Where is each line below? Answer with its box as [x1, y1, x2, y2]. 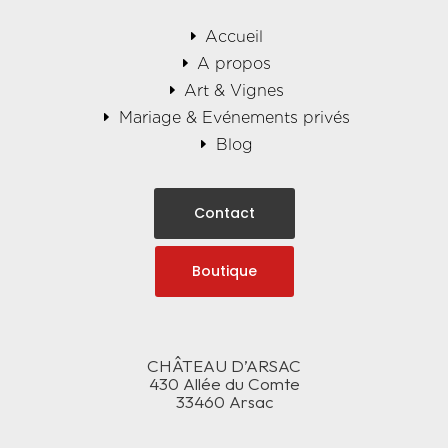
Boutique [191, 260, 257, 281]
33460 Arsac [175, 390, 273, 412]
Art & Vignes [184, 80, 285, 100]
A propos [197, 53, 272, 73]
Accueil [205, 26, 264, 46]
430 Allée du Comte [148, 372, 300, 394]
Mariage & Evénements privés [118, 107, 350, 127]
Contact [193, 202, 255, 223]
